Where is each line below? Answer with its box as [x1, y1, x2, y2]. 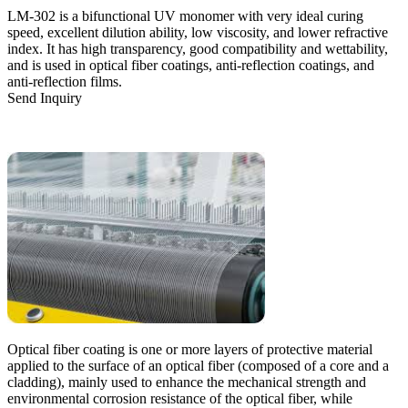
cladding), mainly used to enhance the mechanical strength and [7, 373, 366, 390]
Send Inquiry [7, 89, 82, 106]
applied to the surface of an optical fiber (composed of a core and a [7, 357, 389, 373]
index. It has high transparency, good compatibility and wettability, [7, 40, 388, 56]
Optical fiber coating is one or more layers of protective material [7, 341, 372, 357]
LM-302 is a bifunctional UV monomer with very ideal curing [7, 7, 363, 24]
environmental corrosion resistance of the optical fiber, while [7, 390, 352, 406]
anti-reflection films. [7, 73, 122, 89]
